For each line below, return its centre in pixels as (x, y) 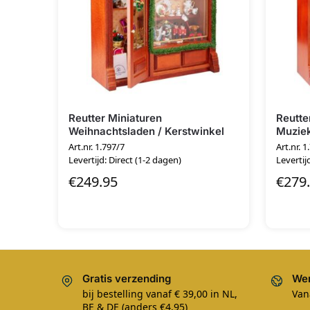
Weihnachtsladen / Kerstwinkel (146, 131)
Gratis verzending (127, 278)
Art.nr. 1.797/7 (97, 147)
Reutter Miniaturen (115, 118)
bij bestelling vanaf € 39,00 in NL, (160, 293)
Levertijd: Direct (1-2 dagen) (125, 160)
